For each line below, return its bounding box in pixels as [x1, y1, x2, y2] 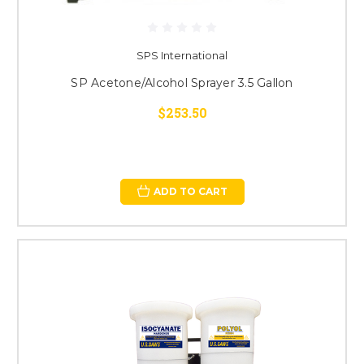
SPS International [136, 48, 227, 62]
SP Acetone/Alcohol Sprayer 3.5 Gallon [71, 75, 293, 90]
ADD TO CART [153, 184, 227, 197]
